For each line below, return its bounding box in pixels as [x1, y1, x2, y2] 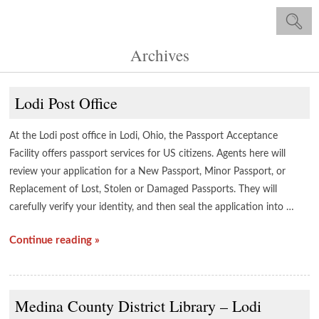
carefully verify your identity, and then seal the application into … [9, 202, 295, 212]
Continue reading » [9, 235, 100, 246]
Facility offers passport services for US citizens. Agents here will [9, 149, 286, 159]
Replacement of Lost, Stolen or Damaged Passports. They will [9, 184, 278, 194]
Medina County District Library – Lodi [15, 296, 262, 316]
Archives [130, 44, 189, 66]
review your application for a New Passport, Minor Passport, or [9, 167, 286, 177]
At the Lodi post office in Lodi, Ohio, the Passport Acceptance [9, 131, 278, 141]
